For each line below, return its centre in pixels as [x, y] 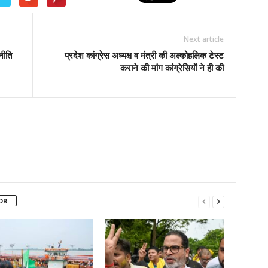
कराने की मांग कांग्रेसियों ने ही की [172, 67]
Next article [203, 39]
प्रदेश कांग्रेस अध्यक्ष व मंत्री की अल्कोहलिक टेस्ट [144, 55]
